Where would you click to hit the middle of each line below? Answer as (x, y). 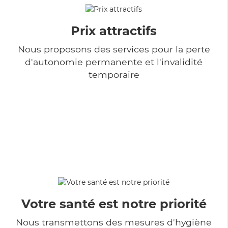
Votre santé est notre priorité (114, 204)
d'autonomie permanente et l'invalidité (114, 62)
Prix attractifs (114, 31)
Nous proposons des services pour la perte (114, 49)
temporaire (114, 74)
